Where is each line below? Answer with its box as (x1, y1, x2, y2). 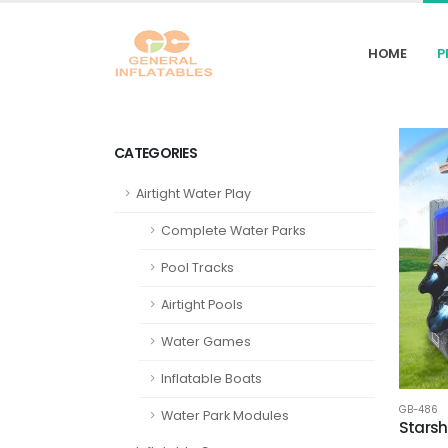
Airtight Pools (161, 296, 243, 313)
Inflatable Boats (161, 370, 262, 387)
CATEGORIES (114, 143, 197, 163)
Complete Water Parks (161, 222, 306, 239)
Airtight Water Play (136, 185, 251, 202)
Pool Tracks (161, 259, 234, 276)
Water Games (161, 333, 251, 350)
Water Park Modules (161, 407, 289, 424)
